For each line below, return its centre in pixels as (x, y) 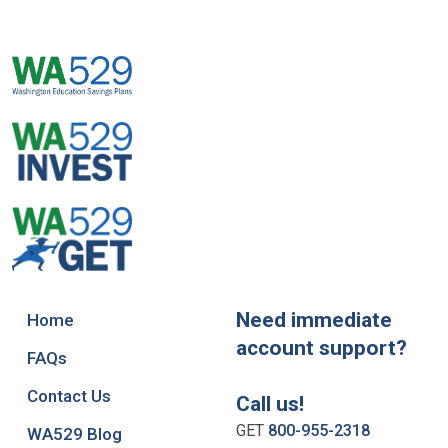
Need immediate (314, 320)
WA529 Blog (74, 434)
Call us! (270, 404)
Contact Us (69, 396)
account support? (321, 348)
